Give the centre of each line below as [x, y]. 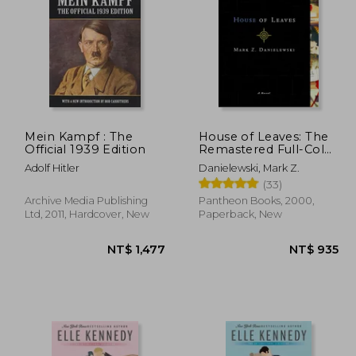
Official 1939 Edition [85, 149]
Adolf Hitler [52, 168]
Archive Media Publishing [87, 200]
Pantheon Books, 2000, [256, 200]
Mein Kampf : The [79, 136]
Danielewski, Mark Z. [249, 168]
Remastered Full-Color [268, 149]
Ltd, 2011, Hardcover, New [87, 214]
